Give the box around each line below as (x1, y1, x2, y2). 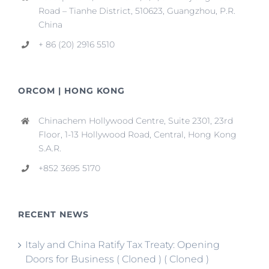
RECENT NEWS (18, 208, 89, 220)
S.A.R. (38, 143, 61, 154)
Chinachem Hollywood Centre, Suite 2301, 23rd (38, 115, 233, 127)
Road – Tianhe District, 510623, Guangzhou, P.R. (38, 5, 235, 17)
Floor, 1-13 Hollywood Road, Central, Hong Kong (38, 129, 237, 141)
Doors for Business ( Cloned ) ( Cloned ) (25, 253, 209, 265)
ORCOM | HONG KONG (18, 85, 125, 97)
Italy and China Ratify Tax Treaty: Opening (25, 238, 220, 250)
